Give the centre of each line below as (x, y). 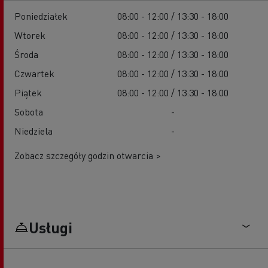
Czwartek (34, 74)
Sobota (29, 112)
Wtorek (30, 35)
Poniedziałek (41, 16)
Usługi (51, 228)
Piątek (28, 93)
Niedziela (33, 131)
